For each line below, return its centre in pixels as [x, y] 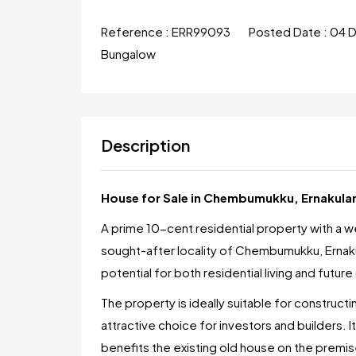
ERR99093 [202, 31]
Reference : [136, 31]
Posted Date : [289, 31]
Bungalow [128, 54]
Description [145, 145]
